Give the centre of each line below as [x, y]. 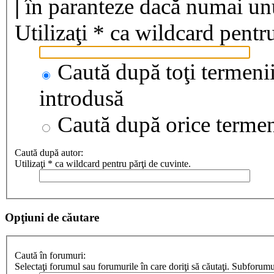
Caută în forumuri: [50, 256]
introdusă [81, 98]
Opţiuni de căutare [52, 217]
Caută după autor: [49, 153]
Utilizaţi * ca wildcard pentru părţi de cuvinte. [103, 164]
